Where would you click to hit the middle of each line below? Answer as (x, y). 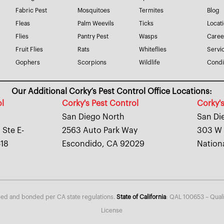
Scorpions (92, 63)
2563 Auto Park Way (100, 131)
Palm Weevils (95, 24)
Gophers (28, 63)
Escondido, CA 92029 (103, 144)
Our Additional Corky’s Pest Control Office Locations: (112, 91)
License (112, 211)
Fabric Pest (31, 11)
